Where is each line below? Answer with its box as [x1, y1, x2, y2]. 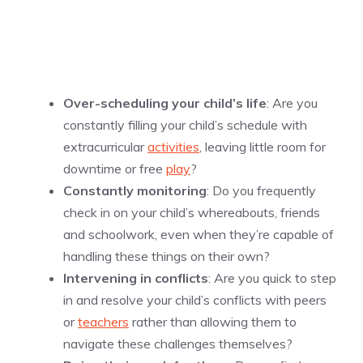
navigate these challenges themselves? [63, 335, 293, 352]
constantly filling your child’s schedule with [63, 117, 307, 134]
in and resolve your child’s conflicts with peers [63, 292, 327, 309]
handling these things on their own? [63, 248, 270, 265]
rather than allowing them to [129, 314, 297, 331]
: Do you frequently [207, 182, 316, 199]
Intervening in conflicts [63, 270, 208, 287]
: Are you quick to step [208, 270, 336, 287]
